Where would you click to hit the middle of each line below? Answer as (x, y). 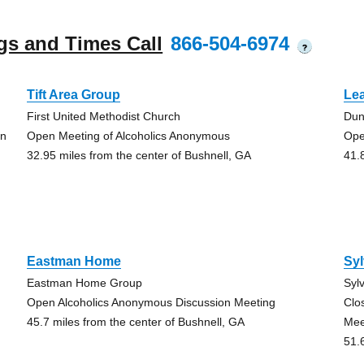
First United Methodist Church (103, 116)
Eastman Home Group (84, 283)
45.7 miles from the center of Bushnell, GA (135, 322)
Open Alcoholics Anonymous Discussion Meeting (151, 302)
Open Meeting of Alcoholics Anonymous (128, 136)
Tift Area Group (73, 95)
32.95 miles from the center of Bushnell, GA (139, 155)
